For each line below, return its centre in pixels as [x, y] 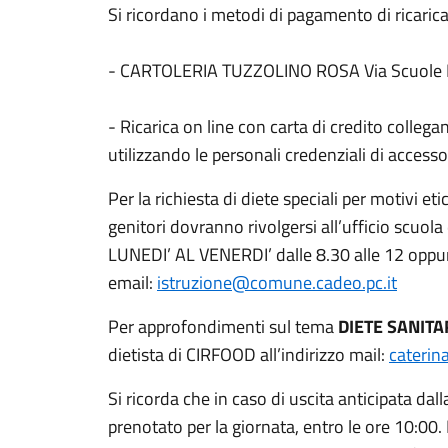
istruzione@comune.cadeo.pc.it [277, 282]
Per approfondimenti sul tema [223, 326]
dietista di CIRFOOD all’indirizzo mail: [248, 354]
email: [132, 282]
